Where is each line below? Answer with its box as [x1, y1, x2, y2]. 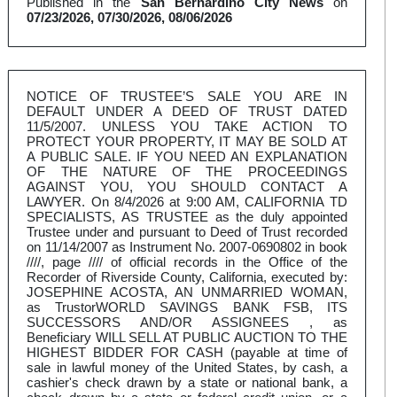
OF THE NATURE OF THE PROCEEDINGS [27, 164, 347, 180]
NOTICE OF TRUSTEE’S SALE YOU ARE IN [27, 89, 347, 105]
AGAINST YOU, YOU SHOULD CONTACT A [27, 179, 347, 195]
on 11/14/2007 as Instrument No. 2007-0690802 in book [27, 239, 347, 255]
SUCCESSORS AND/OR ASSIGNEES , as [27, 315, 347, 331]
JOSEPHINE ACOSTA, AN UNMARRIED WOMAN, [27, 284, 347, 300]
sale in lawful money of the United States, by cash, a [27, 360, 347, 376]
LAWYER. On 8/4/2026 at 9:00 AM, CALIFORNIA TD [27, 194, 347, 210]
